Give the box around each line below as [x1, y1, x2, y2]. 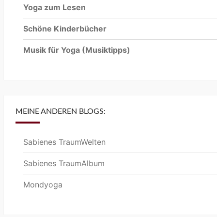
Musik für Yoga [23, 45, 82, 55]
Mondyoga [23, 180, 62, 190]
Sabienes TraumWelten [23, 137, 106, 147]
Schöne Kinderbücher [23, 24, 107, 34]
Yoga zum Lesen [23, 2, 86, 13]
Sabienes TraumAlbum [23, 158, 105, 169]
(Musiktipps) [82, 45, 130, 55]
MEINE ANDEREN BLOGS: [15, 108, 106, 116]
